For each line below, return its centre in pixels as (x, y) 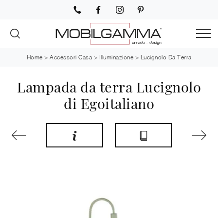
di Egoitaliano (109, 103)
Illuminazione (116, 57)
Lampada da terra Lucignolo (109, 87)
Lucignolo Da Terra (166, 57)
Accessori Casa (71, 57)
